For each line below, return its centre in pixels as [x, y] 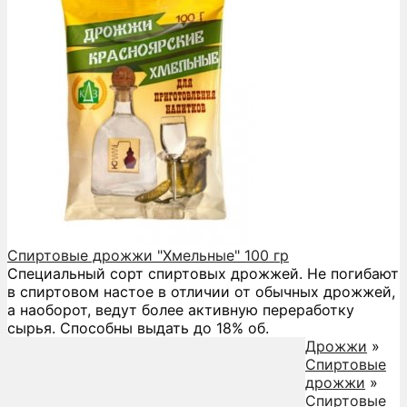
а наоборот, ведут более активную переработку [181, 309]
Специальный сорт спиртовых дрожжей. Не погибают [203, 273]
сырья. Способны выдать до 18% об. [138, 328]
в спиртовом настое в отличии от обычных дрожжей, [201, 291]
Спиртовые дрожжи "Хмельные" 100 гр [148, 255]
